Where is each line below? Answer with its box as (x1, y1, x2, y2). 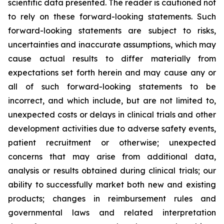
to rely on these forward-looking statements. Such (8, 11, 216, 21)
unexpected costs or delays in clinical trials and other (8, 109, 216, 119)
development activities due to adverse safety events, (8, 123, 216, 133)
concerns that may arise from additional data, (8, 151, 216, 161)
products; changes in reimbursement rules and (8, 193, 216, 203)
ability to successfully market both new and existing (8, 179, 216, 189)
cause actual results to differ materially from (8, 53, 216, 63)
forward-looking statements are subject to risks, (8, 25, 216, 35)
